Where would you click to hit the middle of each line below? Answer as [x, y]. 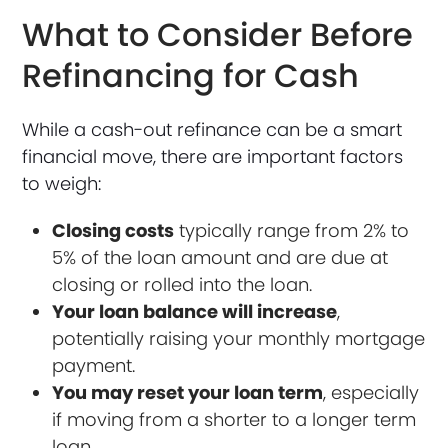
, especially [371, 392]
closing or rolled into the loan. [182, 284]
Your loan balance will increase [195, 311]
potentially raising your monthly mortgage [239, 338]
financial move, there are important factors [213, 156]
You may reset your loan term [188, 392]
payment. [94, 365]
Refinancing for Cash [191, 75]
